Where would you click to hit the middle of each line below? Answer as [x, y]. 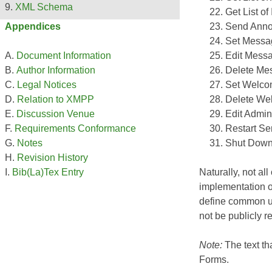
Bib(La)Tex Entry [48, 172]
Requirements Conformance [75, 129]
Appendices [33, 27]
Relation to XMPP [56, 100]
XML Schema [44, 7]
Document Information [64, 56]
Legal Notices [47, 85]
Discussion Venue [56, 114]
